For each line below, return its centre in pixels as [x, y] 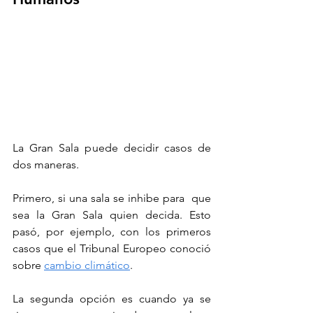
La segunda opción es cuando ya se [112, 299]
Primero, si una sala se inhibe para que [112, 198]
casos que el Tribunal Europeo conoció [112, 249]
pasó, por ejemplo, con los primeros [112, 232]
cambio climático [87, 265]
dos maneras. [47, 165]
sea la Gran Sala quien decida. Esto [112, 215]
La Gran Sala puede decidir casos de [112, 148]
